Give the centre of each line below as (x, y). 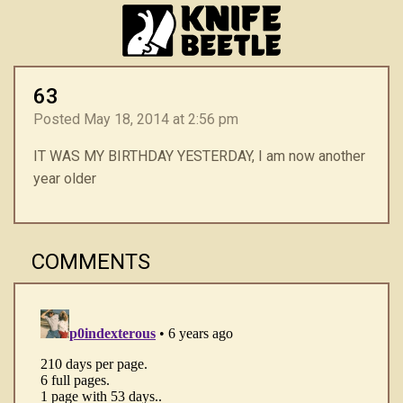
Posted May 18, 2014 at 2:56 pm (136, 119)
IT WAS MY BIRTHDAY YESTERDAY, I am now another (199, 156)
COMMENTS (91, 261)
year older (65, 178)
